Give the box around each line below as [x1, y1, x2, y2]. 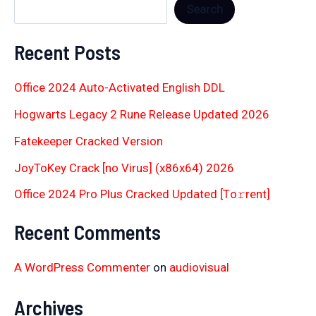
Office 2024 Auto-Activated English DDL [14, 80, 225, 95]
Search [186, 1, 223, 16]
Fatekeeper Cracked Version [14, 133, 163, 148]
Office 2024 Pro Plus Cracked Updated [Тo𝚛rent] [14, 187, 270, 202]
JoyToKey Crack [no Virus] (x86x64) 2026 [14, 160, 234, 175]
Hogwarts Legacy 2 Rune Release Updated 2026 [14, 107, 269, 122]
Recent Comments [14, 219, 161, 244]
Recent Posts [14, 39, 121, 65]
